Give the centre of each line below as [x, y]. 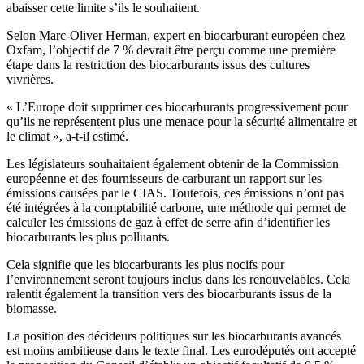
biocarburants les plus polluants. [88, 237]
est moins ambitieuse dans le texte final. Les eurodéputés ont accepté [181, 351]
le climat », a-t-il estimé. [67, 136]
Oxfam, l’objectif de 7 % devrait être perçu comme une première [171, 50]
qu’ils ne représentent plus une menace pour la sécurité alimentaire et [182, 122]
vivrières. [30, 80]
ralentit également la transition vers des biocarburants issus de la [169, 294]
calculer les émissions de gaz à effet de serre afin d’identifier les [168, 223]
